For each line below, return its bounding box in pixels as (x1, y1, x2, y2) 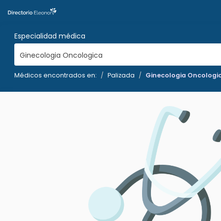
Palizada (108, 71, 135, 79)
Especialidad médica (14, 31, 85, 41)
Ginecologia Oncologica (19, 50, 103, 61)
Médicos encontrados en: (14, 71, 97, 79)
